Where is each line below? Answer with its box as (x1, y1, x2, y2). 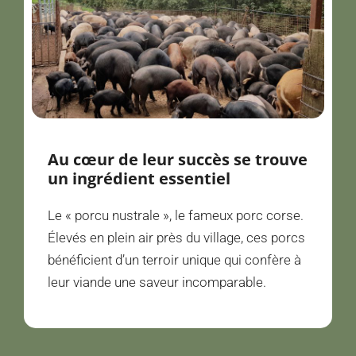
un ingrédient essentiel (48, 167, 230, 189)
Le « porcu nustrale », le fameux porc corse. (48, 207, 304, 223)
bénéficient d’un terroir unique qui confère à (48, 251, 301, 268)
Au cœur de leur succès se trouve (48, 148, 308, 170)
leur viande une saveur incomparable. (48, 273, 266, 290)
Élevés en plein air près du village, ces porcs (48, 229, 305, 246)
